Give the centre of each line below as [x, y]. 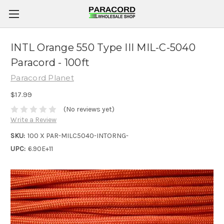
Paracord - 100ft [50, 63]
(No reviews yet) [89, 109]
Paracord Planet [42, 78]
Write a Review [33, 120]
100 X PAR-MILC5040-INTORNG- [78, 136]
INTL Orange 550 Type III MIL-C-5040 [103, 48]
